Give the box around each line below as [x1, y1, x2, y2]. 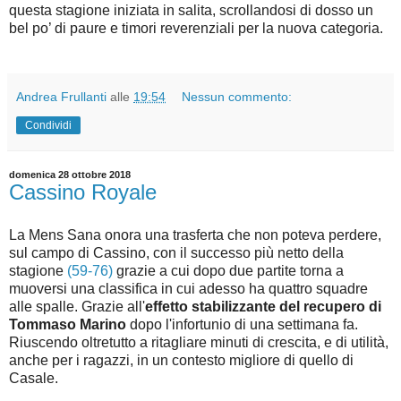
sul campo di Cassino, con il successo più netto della [9, 245, 344, 260]
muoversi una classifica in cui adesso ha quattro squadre [9, 281, 368, 296]
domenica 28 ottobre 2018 [9, 169, 131, 181]
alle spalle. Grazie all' [9, 299, 145, 314]
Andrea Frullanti [16, 90, 107, 105]
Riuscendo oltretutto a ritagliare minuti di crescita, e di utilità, [9, 335, 388, 350]
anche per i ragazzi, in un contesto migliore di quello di [9, 353, 354, 368]
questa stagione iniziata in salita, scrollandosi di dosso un [9, 3, 373, 19]
